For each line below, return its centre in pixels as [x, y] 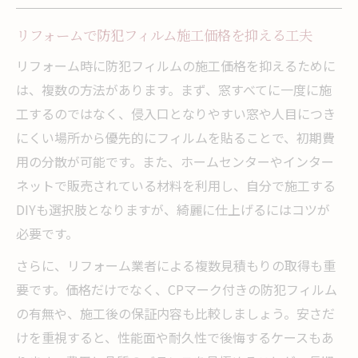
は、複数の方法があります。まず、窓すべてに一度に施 [174, 89]
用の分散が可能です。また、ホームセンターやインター [175, 161]
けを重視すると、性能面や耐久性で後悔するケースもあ [175, 337]
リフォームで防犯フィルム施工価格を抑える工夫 [164, 34]
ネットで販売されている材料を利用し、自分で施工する [176, 185]
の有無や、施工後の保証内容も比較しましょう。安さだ [175, 313]
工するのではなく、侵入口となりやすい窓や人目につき [176, 113]
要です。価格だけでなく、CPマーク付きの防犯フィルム [177, 289]
